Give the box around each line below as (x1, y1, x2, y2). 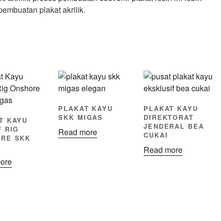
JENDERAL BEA (143, 121, 205, 131)
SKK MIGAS (58, 112, 104, 122)
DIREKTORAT (143, 112, 194, 122)
